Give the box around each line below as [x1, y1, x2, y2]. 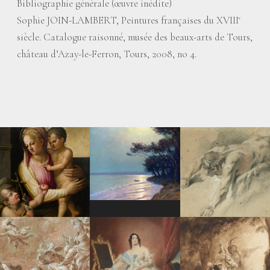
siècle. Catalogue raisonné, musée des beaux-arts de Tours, [17, 31, 253, 43]
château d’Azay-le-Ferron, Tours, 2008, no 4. [17, 48, 196, 60]
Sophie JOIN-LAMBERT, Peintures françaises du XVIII [17, 14, 239, 27]
